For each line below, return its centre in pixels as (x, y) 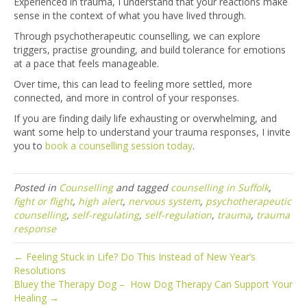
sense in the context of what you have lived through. (130, 16)
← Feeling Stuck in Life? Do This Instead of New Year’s (135, 257)
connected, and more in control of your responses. (126, 98)
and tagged (142, 188)
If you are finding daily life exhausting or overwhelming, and (145, 119)
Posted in (36, 188)
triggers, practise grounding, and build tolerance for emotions (150, 50)
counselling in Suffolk (220, 188)
